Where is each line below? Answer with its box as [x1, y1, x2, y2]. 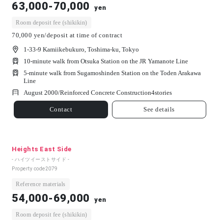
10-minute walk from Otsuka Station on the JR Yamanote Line [24, 57, 188, 65]
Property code [12, 165, 45, 171]
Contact [49, 106, 73, 113]
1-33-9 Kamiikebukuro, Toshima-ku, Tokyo [24, 45, 139, 53]
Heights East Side [12, 145, 72, 153]
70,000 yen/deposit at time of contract [12, 31, 122, 39]
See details [143, 106, 175, 113]
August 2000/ [24, 88, 60, 96]
